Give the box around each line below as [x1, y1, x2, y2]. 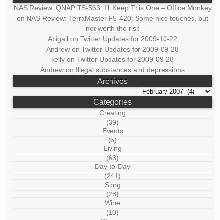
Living [103, 144, 122, 152]
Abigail [48, 35, 69, 43]
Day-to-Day [95, 162, 131, 170]
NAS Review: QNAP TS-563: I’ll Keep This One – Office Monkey [13, 4, 212, 12]
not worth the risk [85, 25, 139, 33]
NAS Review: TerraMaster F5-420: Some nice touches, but [27, 14, 209, 23]
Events [102, 126, 123, 135]
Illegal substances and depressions [76, 66, 185, 74]
